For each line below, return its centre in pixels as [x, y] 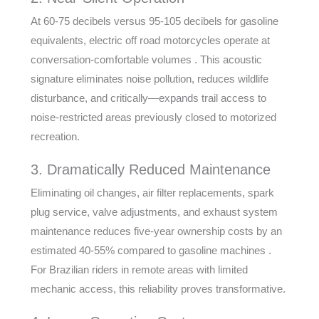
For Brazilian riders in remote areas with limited [139, 270]
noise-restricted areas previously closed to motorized [153, 117]
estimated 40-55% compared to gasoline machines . [151, 250]
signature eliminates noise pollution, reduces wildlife [149, 79]
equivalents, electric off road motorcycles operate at [150, 40]
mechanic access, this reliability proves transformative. [158, 289]
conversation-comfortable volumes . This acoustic [146, 59]
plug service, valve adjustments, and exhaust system [154, 212]
